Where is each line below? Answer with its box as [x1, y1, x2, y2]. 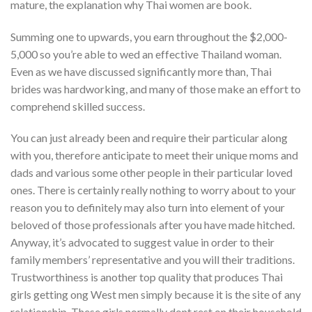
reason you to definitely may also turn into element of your [10, 201, 285, 214]
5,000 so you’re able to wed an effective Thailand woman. [10, 47, 281, 61]
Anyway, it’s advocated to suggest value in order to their [10, 235, 274, 249]
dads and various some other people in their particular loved [10, 166, 292, 180]
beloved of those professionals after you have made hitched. [10, 218, 295, 232]
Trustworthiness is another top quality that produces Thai [10, 270, 283, 284]
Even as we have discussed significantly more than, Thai [10, 64, 272, 78]
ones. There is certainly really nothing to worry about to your [10, 183, 296, 197]
